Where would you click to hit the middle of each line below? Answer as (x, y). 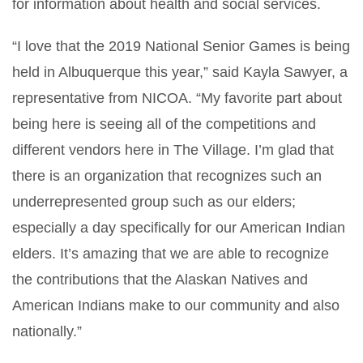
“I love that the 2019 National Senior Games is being (181, 46)
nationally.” (47, 331)
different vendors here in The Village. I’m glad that (173, 149)
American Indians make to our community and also (176, 305)
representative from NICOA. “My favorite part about (177, 98)
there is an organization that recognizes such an (167, 175)
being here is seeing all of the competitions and (164, 124)
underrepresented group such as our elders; (154, 201)
